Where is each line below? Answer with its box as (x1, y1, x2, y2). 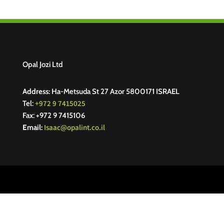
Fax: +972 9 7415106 (22, 110, 85, 120)
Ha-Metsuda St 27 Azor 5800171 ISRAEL (51, 86, 179, 96)
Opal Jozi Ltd (22, 59, 62, 69)
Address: (22, 86, 51, 96)
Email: (22, 122, 44, 132)
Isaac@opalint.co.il (43, 122, 105, 132)
